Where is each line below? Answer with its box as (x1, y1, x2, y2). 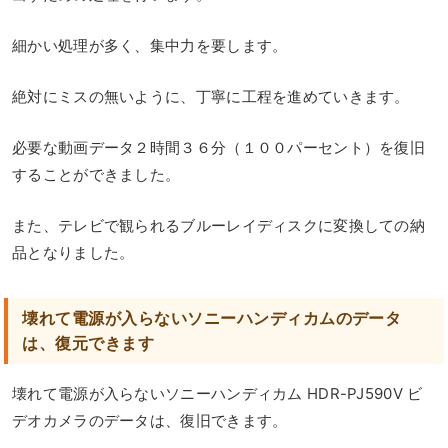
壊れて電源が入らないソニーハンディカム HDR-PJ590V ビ (12, 383, 423, 403)
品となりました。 (12, 242, 135, 262)
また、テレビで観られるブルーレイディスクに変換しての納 (12, 215, 426, 235)
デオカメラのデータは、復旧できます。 (12, 410, 288, 430)
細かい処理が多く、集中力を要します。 (12, 35, 288, 55)
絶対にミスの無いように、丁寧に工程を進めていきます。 (12, 86, 410, 106)
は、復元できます (22, 332, 155, 353)
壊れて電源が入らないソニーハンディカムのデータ (22, 307, 402, 328)
